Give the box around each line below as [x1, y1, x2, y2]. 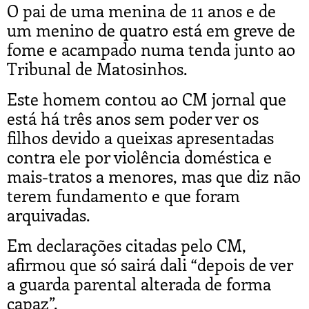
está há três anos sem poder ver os [7, 106, 259, 129]
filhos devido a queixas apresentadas [7, 126, 274, 148]
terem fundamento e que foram [7, 183, 240, 206]
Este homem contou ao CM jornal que [7, 87, 286, 110]
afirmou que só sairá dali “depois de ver [7, 252, 293, 275]
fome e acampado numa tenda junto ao [7, 37, 295, 60]
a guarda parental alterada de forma [7, 272, 271, 295]
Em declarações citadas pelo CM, [7, 233, 246, 256]
